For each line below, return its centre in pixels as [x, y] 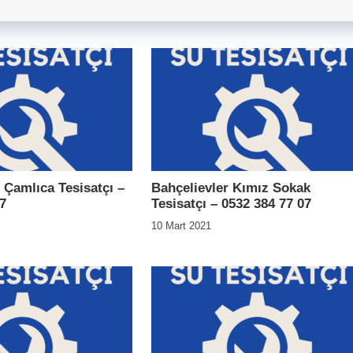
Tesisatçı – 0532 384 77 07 [231, 204]
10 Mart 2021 [181, 226]
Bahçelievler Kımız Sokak [231, 188]
